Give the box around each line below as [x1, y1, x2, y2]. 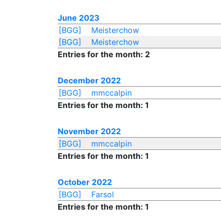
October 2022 [58, 177, 112, 187]
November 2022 [58, 126, 121, 136]
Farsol [91, 189, 114, 199]
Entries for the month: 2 [58, 49, 150, 59]
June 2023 [58, 13, 100, 23]
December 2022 [58, 75, 121, 85]
